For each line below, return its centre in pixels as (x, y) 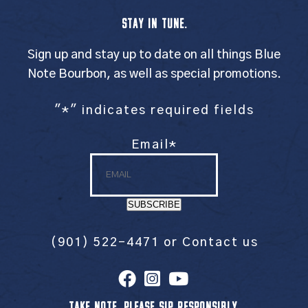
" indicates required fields (162, 110)
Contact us (220, 242)
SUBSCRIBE (154, 204)
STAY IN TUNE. (154, 24)
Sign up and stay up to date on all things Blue (154, 55)
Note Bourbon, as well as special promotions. (154, 74)
